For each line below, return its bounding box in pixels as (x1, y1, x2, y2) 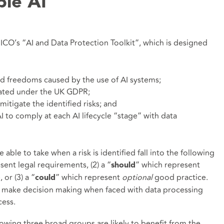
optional (121, 171, 152, 183)
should (110, 161, 135, 169)
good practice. (152, 171, 210, 183)
